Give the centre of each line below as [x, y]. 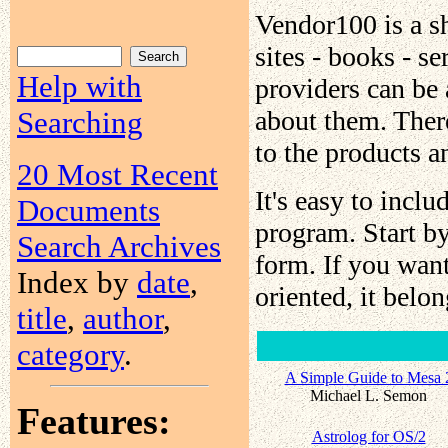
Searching [80, 122]
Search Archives [119, 246]
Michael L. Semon [368, 395]
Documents [88, 210]
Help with [79, 86]
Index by [77, 282]
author [123, 318]
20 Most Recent [117, 174]
